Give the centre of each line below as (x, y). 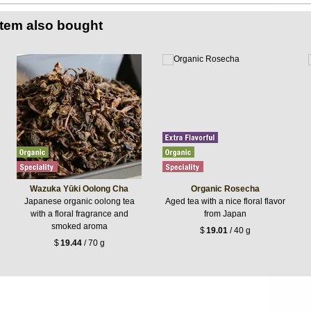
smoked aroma (79, 227)
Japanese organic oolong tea (79, 202)
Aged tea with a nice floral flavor (225, 202)
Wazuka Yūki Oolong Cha (79, 189)
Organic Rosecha (225, 189)
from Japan (225, 214)
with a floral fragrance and (79, 214)
